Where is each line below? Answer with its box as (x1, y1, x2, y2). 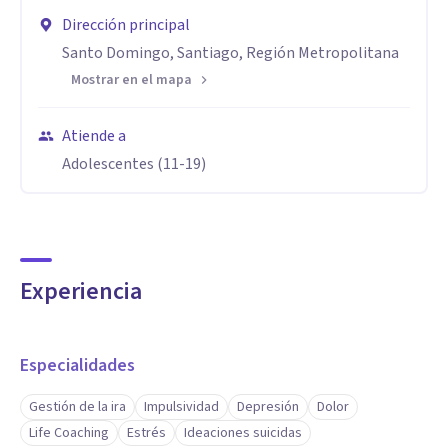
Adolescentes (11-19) (62, 153, 206, 175)
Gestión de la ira (29, 397, 126, 417)
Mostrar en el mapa (71, 70, 192, 90)
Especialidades (20, 353, 135, 378)
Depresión (237, 397, 299, 417)
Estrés (127, 423, 166, 443)
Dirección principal (62, 14, 190, 36)
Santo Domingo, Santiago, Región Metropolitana (62, 42, 399, 64)
